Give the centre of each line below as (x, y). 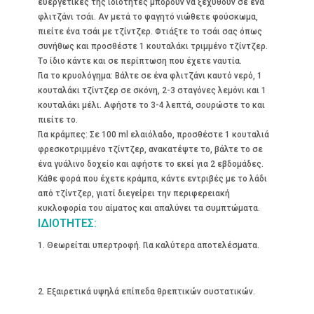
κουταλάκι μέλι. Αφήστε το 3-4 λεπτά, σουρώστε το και (151, 105)
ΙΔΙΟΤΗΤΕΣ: (67, 223)
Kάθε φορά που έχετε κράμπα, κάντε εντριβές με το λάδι (152, 178)
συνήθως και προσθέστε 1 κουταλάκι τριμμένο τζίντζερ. (152, 46)
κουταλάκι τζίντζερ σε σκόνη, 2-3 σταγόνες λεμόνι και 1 (152, 90)
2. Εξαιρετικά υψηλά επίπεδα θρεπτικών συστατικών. (146, 291)
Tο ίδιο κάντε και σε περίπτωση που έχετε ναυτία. (139, 61)
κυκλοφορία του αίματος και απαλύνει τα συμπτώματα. (149, 208)
